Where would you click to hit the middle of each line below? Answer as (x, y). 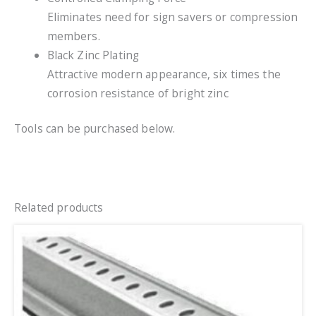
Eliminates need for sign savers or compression (172, 17)
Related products (59, 208)
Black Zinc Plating (93, 55)
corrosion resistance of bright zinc (138, 93)
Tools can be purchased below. (95, 128)
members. (73, 36)
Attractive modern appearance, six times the (164, 74)
